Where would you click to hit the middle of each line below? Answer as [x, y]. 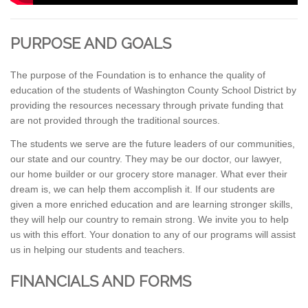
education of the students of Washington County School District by [153, 90]
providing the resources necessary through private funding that [147, 105]
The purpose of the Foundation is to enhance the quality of [138, 75]
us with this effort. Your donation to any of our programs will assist [153, 234]
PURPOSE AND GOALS [91, 43]
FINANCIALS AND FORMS [101, 281]
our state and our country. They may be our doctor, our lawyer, [146, 158]
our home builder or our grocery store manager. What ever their [149, 174]
